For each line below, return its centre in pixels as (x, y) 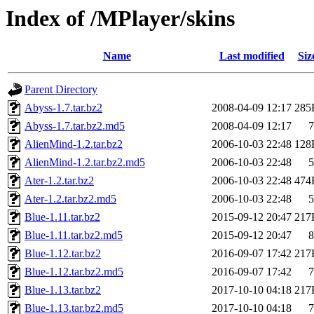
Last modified (252, 56)
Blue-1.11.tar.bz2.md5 (74, 235)
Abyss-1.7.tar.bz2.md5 (75, 126)
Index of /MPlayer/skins (120, 18)
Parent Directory (61, 90)
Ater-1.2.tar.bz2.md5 (70, 199)
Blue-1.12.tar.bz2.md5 (74, 272)
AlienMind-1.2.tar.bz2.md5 (85, 163)
